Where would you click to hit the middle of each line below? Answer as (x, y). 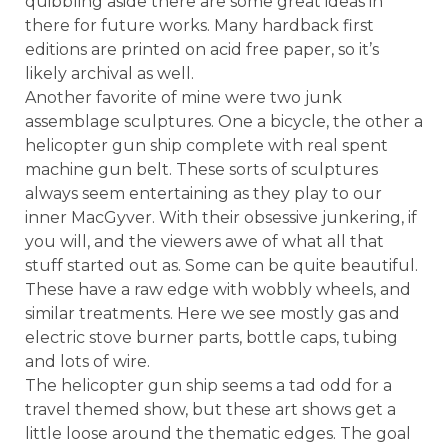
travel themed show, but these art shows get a (210, 410)
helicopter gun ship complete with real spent (206, 146)
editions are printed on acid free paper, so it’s (202, 50)
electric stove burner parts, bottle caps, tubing (211, 338)
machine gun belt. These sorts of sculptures (201, 170)
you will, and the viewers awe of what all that (204, 242)
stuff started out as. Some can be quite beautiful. (221, 266)
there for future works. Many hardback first (199, 26)
